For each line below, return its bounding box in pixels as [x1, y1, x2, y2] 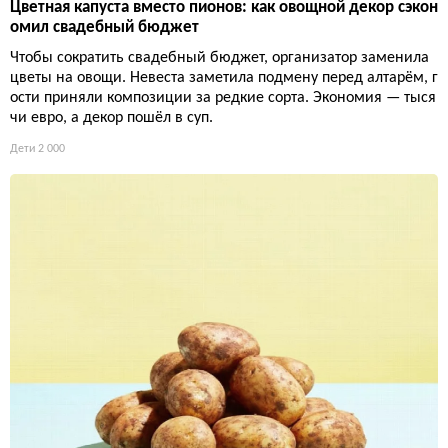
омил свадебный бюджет [10, 18, 199, 36]
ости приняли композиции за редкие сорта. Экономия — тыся [10, 89, 436, 106]
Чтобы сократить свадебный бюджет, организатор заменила [10, 49, 429, 66]
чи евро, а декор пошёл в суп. [10, 109, 213, 126]
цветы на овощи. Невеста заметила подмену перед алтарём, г [10, 69, 438, 86]
